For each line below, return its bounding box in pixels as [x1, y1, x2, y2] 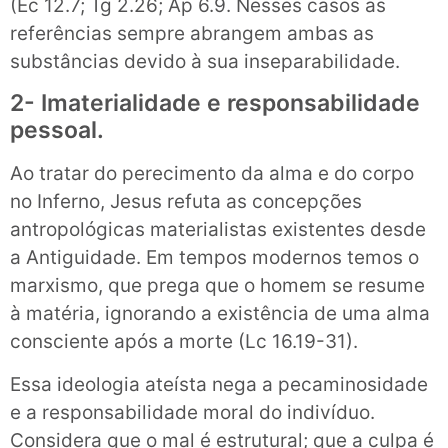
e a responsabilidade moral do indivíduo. [10, 400, 375, 424]
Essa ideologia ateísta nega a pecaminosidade [10, 372, 428, 396]
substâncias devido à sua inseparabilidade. [10, 49, 400, 73]
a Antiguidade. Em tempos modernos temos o [10, 246, 419, 270]
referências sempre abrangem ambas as [10, 21, 374, 45]
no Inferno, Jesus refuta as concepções [10, 190, 362, 214]
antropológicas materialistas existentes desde [10, 218, 426, 242]
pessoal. [10, 116, 104, 145]
